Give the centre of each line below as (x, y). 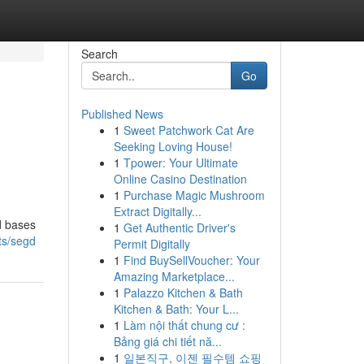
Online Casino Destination (180, 179)
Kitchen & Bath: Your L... (176, 309)
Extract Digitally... (157, 211)
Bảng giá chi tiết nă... (167, 341)
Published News (122, 114)
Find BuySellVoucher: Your (191, 260)
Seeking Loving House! (173, 146)
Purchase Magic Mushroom (194, 195)
